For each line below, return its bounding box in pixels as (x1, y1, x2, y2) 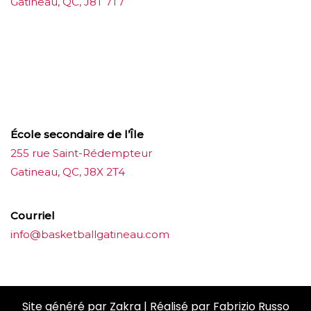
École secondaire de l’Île (10, 127, 144, 141)
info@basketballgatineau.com (10, 227, 169, 241)
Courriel (10, 208, 55, 222)
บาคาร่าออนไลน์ (10, 48, 85, 62)
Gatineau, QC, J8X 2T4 (10, 165, 125, 178)
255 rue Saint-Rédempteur (10, 146, 152, 160)
